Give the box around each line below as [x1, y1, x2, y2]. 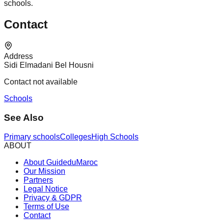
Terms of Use [24, 202, 69, 211]
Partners [24, 175, 53, 184]
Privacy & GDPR [24, 193, 82, 202]
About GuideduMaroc [24, 158, 98, 166]
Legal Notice [24, 184, 68, 193]
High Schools [91, 132, 138, 141]
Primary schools [4, 132, 60, 141]
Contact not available [4, 78, 78, 86]
